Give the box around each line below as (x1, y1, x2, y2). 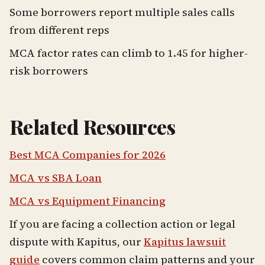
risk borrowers (9, 63, 88, 79)
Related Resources (9, 113, 176, 141)
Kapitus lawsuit (144, 234, 226, 249)
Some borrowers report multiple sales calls (9, 5, 235, 20)
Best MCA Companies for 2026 (9, 147, 166, 162)
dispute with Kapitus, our (9, 234, 144, 249)
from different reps (9, 22, 109, 38)
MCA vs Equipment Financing (9, 193, 166, 208)
